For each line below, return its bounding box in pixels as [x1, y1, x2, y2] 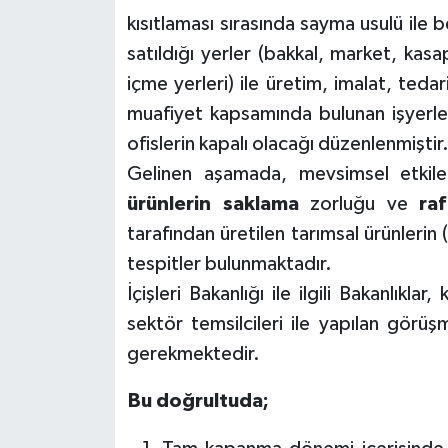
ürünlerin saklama [127, 193, 311, 214]
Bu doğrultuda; [127, 390, 269, 411]
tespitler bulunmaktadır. [127, 253, 333, 274]
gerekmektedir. [127, 343, 261, 364]
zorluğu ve [310, 193, 420, 214]
